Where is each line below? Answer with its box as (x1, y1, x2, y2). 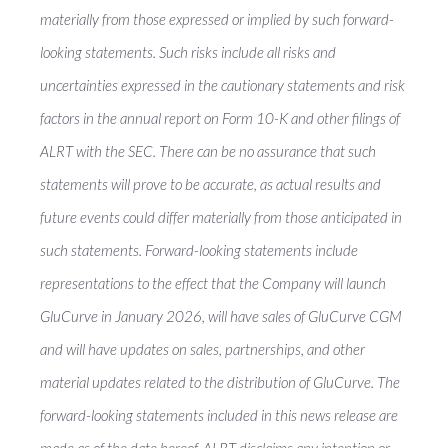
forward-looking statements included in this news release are (40, 406, 398, 424)
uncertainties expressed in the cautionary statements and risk (40, 76, 405, 94)
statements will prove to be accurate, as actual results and (40, 175, 381, 193)
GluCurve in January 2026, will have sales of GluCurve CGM (40, 307, 402, 325)
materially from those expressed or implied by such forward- (40, 10, 394, 28)
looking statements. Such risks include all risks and (40, 43, 336, 61)
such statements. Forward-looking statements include (40, 241, 358, 259)
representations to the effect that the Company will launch (40, 274, 386, 292)
